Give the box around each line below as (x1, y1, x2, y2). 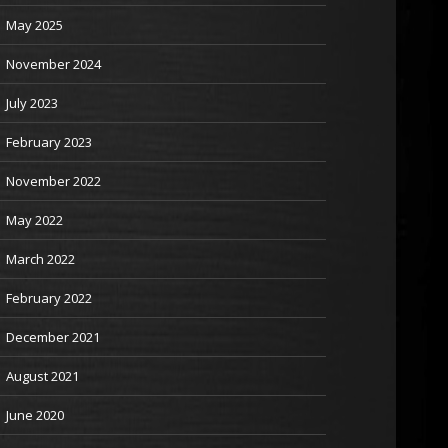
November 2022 (6, 172, 101, 190)
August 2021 (6, 367, 79, 385)
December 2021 (6, 328, 100, 346)
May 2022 (6, 211, 63, 229)
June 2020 (6, 406, 64, 424)
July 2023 (6, 94, 58, 112)
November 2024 (6, 55, 101, 73)
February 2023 (6, 133, 92, 151)
